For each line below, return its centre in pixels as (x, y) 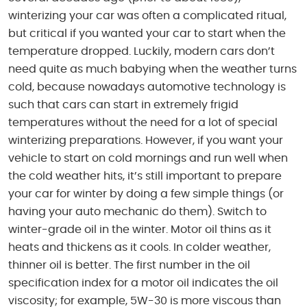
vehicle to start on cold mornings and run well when (148, 158)
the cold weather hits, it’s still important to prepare (145, 176)
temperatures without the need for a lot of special (143, 122)
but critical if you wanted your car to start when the (147, 33)
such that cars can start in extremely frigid (123, 105)
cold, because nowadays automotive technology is (147, 87)
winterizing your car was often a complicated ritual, (147, 15)
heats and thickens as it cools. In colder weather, (139, 247)
